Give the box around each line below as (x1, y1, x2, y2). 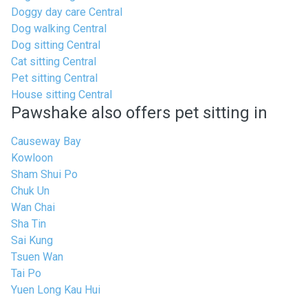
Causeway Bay (11, 135, 81, 148)
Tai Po (11, 267, 41, 280)
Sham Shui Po (11, 168, 78, 181)
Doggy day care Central (11, 5, 122, 19)
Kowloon (11, 151, 53, 164)
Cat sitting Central (11, 55, 96, 68)
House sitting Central (11, 88, 112, 101)
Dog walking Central (11, 22, 107, 35)
